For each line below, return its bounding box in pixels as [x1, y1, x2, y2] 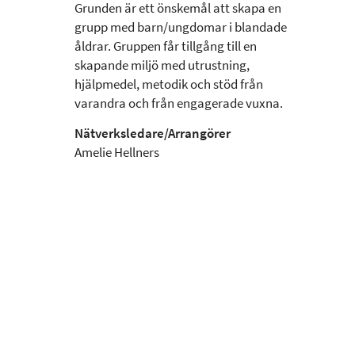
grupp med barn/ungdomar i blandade [74, 18, 287, 36]
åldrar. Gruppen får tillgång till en [74, 37, 257, 55]
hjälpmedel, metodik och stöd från [74, 75, 263, 94]
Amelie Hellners [74, 143, 159, 162]
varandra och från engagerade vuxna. [74, 94, 283, 113]
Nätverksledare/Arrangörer [74, 124, 231, 143]
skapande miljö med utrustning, [74, 56, 250, 74]
